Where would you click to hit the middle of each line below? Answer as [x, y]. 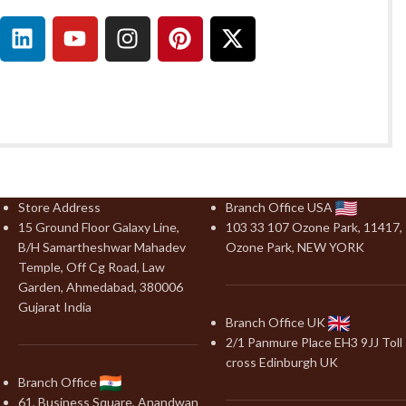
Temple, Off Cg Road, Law [92, 266]
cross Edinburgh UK [282, 362]
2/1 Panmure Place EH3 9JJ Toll [314, 342]
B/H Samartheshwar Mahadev [102, 246]
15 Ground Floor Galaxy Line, [99, 227]
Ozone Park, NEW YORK [295, 246]
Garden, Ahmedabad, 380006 [101, 286]
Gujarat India [55, 306]
